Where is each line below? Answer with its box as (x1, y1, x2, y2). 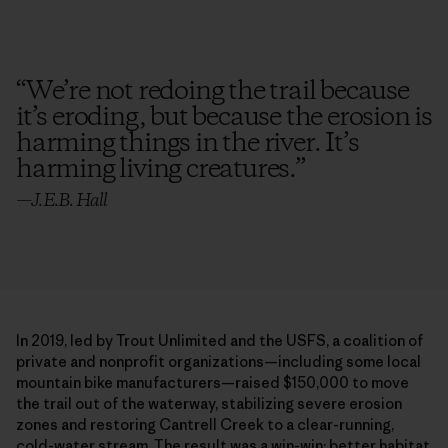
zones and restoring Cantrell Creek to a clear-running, (16, 414, 394, 434)
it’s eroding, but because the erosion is (16, 99, 432, 136)
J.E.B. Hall (31, 188, 108, 213)
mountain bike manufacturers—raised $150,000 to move (16, 372, 409, 392)
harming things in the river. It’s (16, 125, 359, 162)
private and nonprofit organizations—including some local (16, 351, 421, 371)
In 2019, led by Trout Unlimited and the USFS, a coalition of (16, 330, 423, 350)
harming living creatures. (16, 151, 296, 188)
